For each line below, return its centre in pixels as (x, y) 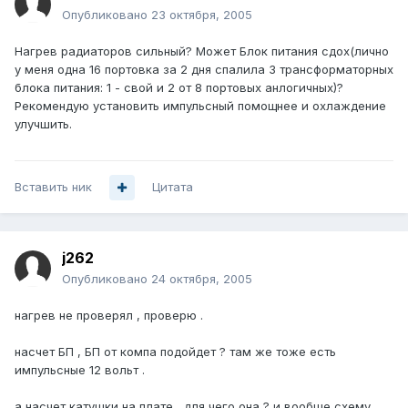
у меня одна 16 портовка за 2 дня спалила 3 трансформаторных (204, 70)
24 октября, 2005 (202, 279)
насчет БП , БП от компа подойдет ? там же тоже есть (175, 352)
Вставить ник (53, 187)
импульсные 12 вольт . (80, 370)
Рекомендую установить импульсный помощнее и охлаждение (200, 106)
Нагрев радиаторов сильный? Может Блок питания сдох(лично (202, 51)
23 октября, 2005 (202, 15)
